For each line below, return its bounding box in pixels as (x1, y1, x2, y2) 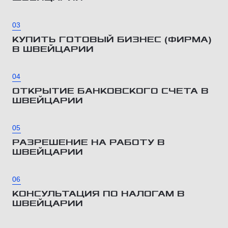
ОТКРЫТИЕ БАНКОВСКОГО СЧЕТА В (12, 86, 209, 96)
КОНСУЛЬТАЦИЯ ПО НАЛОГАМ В (12, 189, 185, 198)
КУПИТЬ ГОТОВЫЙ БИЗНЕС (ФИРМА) (12, 35, 212, 44)
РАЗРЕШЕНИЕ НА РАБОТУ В (12, 137, 165, 147)
